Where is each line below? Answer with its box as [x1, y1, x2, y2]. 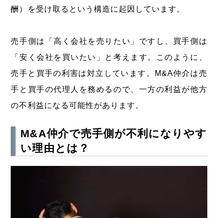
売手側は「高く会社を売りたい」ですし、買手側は [11, 36, 207, 45]
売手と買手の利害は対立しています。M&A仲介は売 [11, 69, 207, 77]
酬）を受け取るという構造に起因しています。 [11, 4, 185, 13]
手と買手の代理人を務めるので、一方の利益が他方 [11, 85, 207, 93]
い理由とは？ [20, 142, 90, 154]
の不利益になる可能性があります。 [11, 101, 144, 109]
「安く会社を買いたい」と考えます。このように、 [11, 53, 207, 61]
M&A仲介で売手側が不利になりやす [20, 127, 207, 140]
